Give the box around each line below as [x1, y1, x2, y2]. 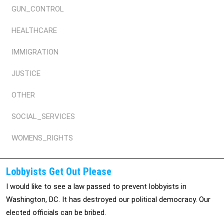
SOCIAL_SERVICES [11, 112, 75, 121]
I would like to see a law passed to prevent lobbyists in [6, 182, 186, 191]
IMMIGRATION [11, 47, 58, 56]
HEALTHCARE [11, 26, 57, 35]
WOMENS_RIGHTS [11, 133, 73, 142]
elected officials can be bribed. [6, 208, 106, 217]
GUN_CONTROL [11, 4, 64, 13]
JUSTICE [11, 69, 40, 78]
